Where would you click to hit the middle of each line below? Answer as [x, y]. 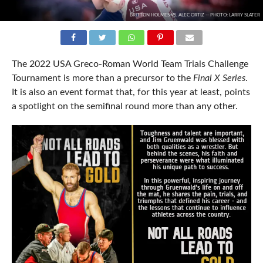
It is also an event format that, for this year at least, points [131, 92]
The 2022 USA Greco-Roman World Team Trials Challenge [130, 64]
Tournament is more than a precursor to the [102, 78]
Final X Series [219, 78]
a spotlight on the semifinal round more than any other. [124, 107]
